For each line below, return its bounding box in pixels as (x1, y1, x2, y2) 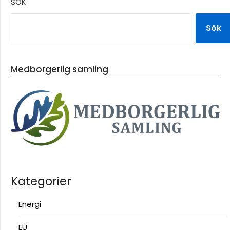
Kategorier (11, 173, 71, 190)
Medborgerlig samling (11, 63, 108, 75)
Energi (18, 199, 41, 210)
